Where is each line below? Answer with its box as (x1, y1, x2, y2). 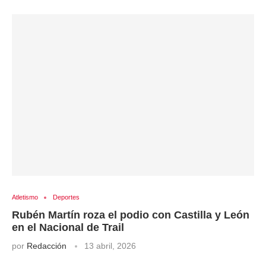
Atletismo (12, 194, 38, 201)
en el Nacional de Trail (12, 221, 124, 233)
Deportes (53, 194, 80, 201)
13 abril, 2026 (84, 241, 136, 251)
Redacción (27, 241, 66, 251)
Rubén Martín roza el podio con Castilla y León (12, 209, 249, 221)
